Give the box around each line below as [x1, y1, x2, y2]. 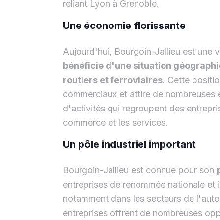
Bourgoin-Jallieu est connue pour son [63, 165, 217, 175]
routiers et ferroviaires [63, 74, 163, 85]
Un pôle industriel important [63, 138, 196, 150]
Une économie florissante [63, 19, 186, 31]
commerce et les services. [63, 117, 168, 128]
